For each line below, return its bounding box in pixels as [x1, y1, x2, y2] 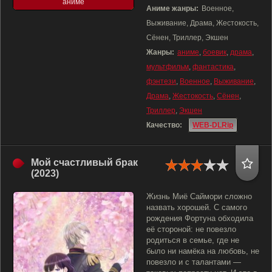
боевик [203, 48, 226, 56]
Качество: [146, 121, 182, 129]
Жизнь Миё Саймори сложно [146, 192, 252, 201]
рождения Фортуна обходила [146, 214, 253, 223]
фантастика [192, 63, 234, 71]
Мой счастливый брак [31, 157, 138, 168]
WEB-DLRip [192, 121, 233, 129]
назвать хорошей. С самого [146, 203, 247, 212]
